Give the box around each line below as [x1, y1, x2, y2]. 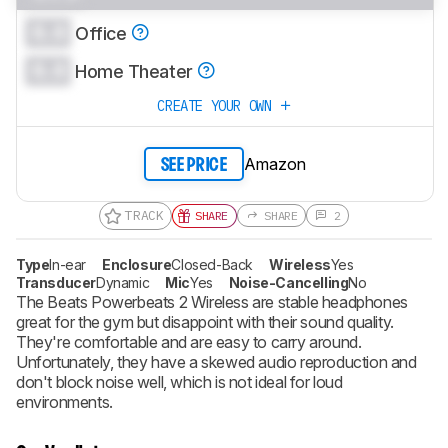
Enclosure [102, 255, 172, 273]
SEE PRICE [160, 157, 228, 175]
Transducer [16, 273, 96, 291]
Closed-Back [171, 255, 254, 273]
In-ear [49, 255, 87, 273]
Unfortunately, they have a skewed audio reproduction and [16, 351, 417, 372]
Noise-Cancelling [228, 273, 349, 291]
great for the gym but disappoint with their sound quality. [16, 311, 394, 332]
